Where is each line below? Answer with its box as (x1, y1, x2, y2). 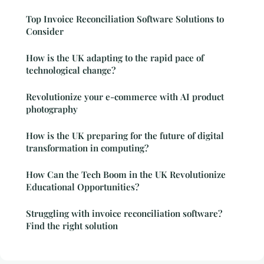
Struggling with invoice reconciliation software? (26, 207, 222, 219)
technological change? (26, 64, 115, 76)
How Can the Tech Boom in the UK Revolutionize (26, 168, 226, 180)
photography (26, 103, 78, 115)
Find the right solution (26, 219, 118, 232)
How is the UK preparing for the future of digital (26, 129, 224, 141)
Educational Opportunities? (26, 180, 139, 193)
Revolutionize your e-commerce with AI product (26, 90, 224, 103)
